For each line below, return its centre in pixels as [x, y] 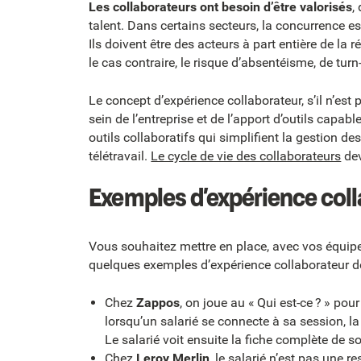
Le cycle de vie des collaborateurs [246, 156]
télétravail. [120, 156]
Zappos [158, 303]
